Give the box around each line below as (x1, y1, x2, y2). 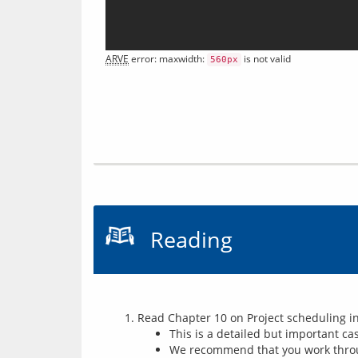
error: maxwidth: (129, 52, 207, 65)
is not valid (241, 52, 291, 65)
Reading (150, 225, 233, 254)
